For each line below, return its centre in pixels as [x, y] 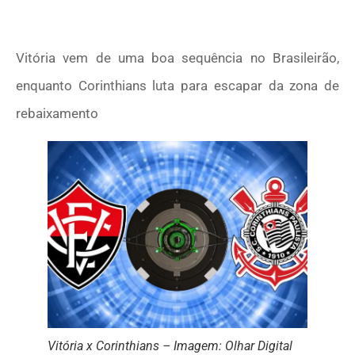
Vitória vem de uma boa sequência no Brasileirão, [177, 58]
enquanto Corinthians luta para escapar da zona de [177, 86]
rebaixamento [57, 114]
